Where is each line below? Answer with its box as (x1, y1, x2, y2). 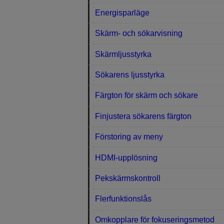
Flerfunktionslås (95, 194, 152, 203)
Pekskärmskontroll (95, 173, 161, 182)
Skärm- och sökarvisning (95, 29, 183, 38)
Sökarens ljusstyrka (95, 70, 165, 79)
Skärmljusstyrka (95, 49, 152, 58)
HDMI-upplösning (95, 153, 158, 162)
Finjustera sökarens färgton (95, 111, 192, 120)
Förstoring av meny (95, 132, 163, 141)
